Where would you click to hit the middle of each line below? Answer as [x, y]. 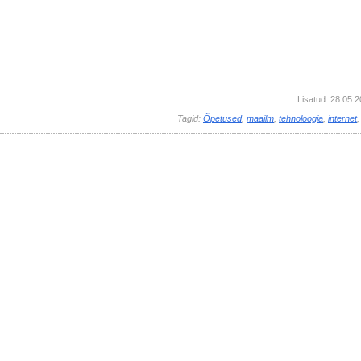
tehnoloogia [301, 118]
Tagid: [190, 118]
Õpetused [222, 118]
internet [342, 118]
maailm [260, 118]
